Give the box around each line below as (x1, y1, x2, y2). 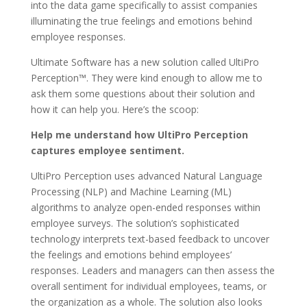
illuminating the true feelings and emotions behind (30, 14, 252, 27)
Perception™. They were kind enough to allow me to (30, 71, 262, 84)
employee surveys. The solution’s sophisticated (30, 217, 239, 230)
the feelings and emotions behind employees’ (30, 248, 232, 261)
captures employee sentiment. (30, 144, 184, 157)
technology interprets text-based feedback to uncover (30, 232, 269, 245)
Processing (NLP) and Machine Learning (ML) (30, 185, 232, 198)
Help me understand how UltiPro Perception (30, 128, 248, 141)
